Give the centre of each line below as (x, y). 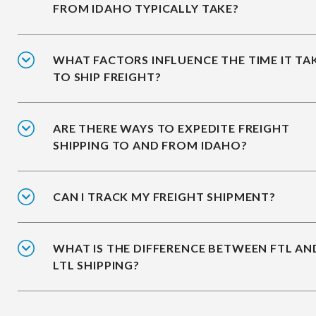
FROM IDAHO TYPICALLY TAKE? (146, 8)
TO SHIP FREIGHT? (107, 77)
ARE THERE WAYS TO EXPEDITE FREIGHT (171, 128)
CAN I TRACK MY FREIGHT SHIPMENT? (164, 197)
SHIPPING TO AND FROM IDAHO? (150, 145)
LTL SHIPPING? (96, 265)
